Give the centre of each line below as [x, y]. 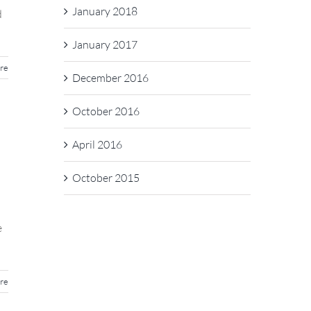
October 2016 [106, 111]
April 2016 [97, 144]
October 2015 [106, 178]
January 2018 [104, 11]
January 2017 [104, 44]
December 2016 [110, 78]
